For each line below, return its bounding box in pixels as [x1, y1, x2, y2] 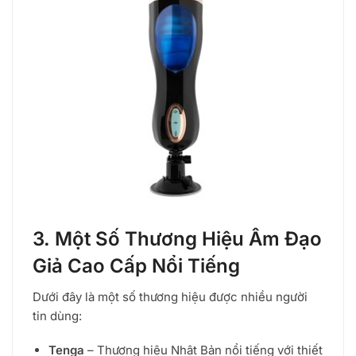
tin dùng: [33, 308, 82, 323]
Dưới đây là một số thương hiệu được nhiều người [33, 288, 308, 304]
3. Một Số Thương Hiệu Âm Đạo [33, 226, 322, 250]
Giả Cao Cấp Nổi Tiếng [33, 253, 240, 277]
